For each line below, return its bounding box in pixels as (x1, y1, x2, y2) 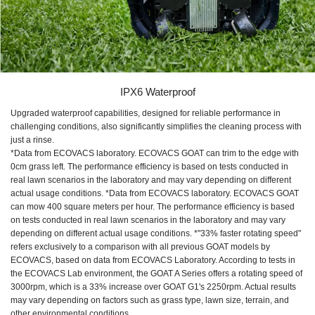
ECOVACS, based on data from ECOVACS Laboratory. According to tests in (11, 255, 295, 266)
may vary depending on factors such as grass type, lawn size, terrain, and (11, 295, 289, 306)
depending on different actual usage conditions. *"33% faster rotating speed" (11, 229, 301, 239)
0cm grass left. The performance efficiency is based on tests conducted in (11, 162, 288, 172)
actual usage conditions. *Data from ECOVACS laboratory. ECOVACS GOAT (11, 188, 299, 199)
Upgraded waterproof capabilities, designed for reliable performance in (11, 108, 281, 119)
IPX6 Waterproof (120, 86, 195, 98)
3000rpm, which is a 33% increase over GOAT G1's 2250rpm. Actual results (11, 282, 296, 292)
